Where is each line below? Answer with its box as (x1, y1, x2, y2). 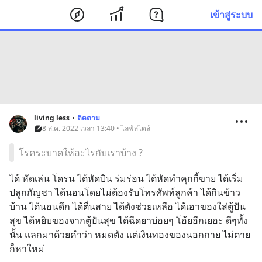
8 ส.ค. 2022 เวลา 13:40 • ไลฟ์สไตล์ (42, 123, 150, 133)
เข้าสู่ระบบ (210, 8, 253, 21)
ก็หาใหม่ (9, 242, 44, 255)
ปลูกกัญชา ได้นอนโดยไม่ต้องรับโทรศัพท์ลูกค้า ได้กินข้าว (9, 186, 240, 199)
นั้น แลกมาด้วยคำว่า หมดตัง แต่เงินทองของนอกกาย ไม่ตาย (9, 228, 250, 241)
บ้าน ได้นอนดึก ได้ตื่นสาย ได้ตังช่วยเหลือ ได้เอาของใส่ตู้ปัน (9, 200, 246, 213)
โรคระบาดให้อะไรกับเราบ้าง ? (19, 146, 143, 159)
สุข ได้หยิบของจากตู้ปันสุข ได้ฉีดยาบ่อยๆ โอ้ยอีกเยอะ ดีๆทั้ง (9, 214, 248, 227)
